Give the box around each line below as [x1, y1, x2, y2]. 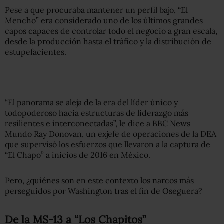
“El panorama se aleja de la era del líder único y [5, 97, 178, 107]
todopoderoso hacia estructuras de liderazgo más [5, 107, 188, 118]
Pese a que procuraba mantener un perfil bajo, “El [5, 4, 188, 15]
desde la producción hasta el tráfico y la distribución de [5, 36, 211, 46]
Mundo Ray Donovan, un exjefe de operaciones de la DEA [5, 128, 216, 139]
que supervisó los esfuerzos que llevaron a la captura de [5, 139, 210, 149]
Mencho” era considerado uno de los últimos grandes [5, 15, 203, 25]
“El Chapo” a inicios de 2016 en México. [5, 149, 150, 160]
